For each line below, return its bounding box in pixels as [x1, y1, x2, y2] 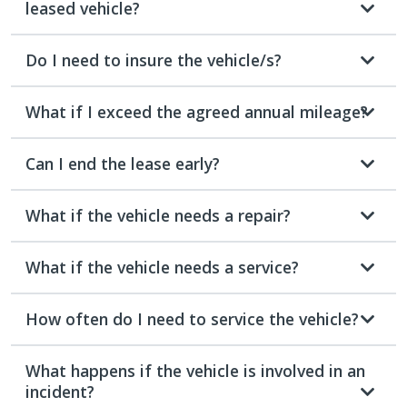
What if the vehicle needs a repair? [25, 203, 291, 226]
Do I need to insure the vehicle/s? [25, 48, 282, 71]
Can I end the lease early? [25, 152, 220, 174]
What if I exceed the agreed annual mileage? [25, 100, 368, 123]
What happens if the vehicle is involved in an [25, 359, 365, 382]
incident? [25, 380, 94, 402]
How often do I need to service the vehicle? [25, 307, 359, 330]
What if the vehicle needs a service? [25, 255, 299, 278]
